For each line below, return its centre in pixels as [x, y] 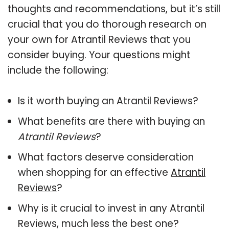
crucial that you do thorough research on [107, 24]
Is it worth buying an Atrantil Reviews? [108, 101]
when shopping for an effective [94, 172]
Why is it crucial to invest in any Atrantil [111, 208]
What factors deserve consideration [106, 157]
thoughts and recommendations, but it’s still [114, 9]
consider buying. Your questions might [99, 55]
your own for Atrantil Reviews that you [99, 39]
